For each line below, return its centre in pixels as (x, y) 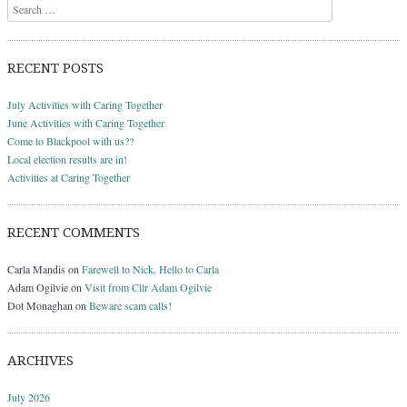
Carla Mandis (36, 269)
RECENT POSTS (55, 69)
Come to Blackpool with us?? (70, 141)
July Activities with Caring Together (85, 105)
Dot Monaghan (40, 306)
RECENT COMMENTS (74, 233)
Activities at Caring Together (69, 178)
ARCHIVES (40, 361)
